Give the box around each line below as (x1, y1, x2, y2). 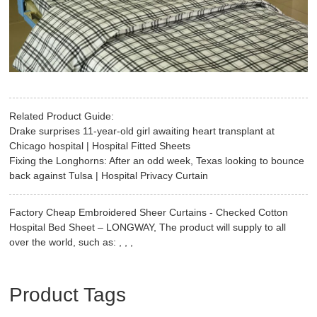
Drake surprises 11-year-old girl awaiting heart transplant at (9, 125, 275, 137)
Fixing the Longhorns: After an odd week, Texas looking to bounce (9, 154, 305, 166)
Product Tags (9, 284, 127, 306)
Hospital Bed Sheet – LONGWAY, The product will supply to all (9, 221, 287, 233)
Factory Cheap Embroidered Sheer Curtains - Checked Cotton (9, 206, 289, 218)
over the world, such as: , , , (9, 236, 134, 248)
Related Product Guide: (9, 110, 115, 122)
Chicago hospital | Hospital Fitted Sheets (9, 139, 191, 151)
